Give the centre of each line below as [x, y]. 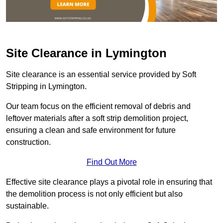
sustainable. [27, 206]
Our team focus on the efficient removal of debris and [98, 107]
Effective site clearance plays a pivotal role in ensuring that [109, 182]
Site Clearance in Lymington [86, 53]
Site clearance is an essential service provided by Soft [101, 75]
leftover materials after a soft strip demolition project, [97, 118]
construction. [28, 142]
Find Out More [111, 162]
